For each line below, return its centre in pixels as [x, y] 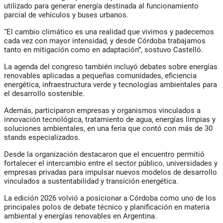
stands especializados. [42, 138]
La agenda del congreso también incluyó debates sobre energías [111, 67]
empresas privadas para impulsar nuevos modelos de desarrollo [111, 172]
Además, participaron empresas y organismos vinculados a [102, 111]
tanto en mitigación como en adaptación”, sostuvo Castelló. [104, 50]
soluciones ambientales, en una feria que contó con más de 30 [108, 129]
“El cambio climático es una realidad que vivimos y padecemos [109, 32]
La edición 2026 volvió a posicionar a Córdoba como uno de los [110, 198]
